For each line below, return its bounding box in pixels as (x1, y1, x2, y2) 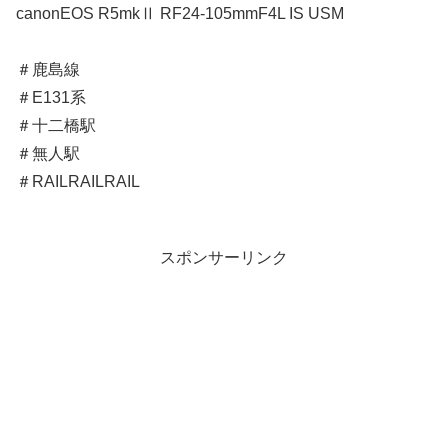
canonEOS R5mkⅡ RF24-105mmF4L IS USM (16, 4, 344, 22)
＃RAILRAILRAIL (16, 172, 140, 190)
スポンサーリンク (160, 248, 288, 266)
